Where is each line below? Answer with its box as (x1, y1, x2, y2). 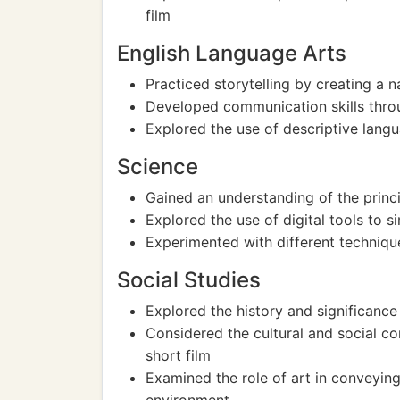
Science (117, 154, 198, 179)
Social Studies (117, 267, 261, 293)
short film (146, 346, 211, 364)
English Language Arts (117, 40, 346, 66)
